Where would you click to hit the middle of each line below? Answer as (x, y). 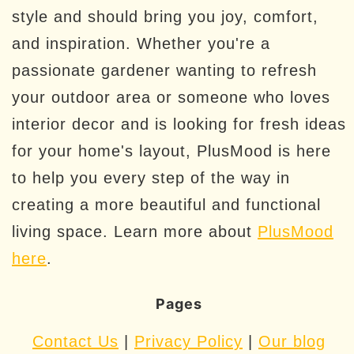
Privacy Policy (188, 341)
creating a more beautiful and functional (166, 205)
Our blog (292, 341)
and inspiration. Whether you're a (141, 43)
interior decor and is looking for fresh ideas (179, 124)
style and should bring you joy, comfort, (165, 17)
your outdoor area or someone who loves (171, 97)
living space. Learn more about (135, 232)
